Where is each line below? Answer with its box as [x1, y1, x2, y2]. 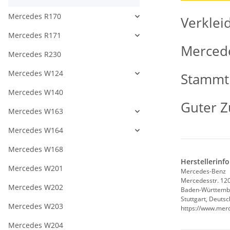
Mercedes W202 [8, 182, 63, 193]
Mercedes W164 [8, 125, 63, 136]
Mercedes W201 [8, 163, 63, 174]
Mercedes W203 [8, 201, 63, 212]
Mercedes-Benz [181, 167, 226, 176]
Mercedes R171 [8, 30, 61, 41]
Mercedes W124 [8, 68, 63, 79]
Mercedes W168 [8, 144, 63, 155]
